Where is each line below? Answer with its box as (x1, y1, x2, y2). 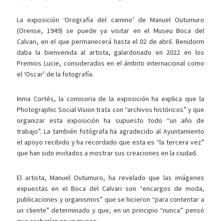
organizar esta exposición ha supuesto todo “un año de (17, 116, 204, 125)
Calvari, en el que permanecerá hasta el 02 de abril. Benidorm (17, 37, 204, 46)
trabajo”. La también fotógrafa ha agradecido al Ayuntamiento (17, 127, 204, 136)
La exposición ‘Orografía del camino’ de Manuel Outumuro (17, 15, 204, 25)
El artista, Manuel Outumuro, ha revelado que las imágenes (17, 173, 204, 183)
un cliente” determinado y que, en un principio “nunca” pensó (17, 206, 204, 215)
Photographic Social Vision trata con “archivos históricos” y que (17, 105, 204, 114)
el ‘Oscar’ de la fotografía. (17, 70, 94, 79)
